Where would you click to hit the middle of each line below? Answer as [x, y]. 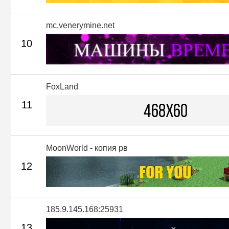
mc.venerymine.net [80, 25]
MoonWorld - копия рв [87, 148]
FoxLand [62, 86]
